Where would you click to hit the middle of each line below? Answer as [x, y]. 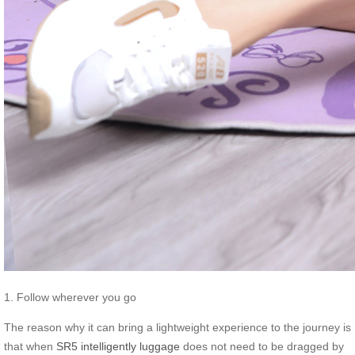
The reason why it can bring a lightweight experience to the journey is [177, 327]
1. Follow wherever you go [70, 297]
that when [30, 346]
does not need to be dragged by [262, 346]
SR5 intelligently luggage [118, 346]
